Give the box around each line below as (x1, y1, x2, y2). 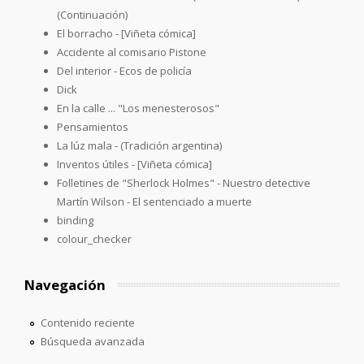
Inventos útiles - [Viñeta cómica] (57, 156, 212, 171)
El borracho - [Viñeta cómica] (57, 25, 196, 41)
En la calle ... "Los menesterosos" (57, 100, 219, 115)
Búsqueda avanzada (40, 333, 145, 349)
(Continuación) (57, 6, 128, 22)
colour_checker (57, 231, 132, 246)
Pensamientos (57, 119, 128, 134)
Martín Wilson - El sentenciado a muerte (57, 193, 252, 209)
